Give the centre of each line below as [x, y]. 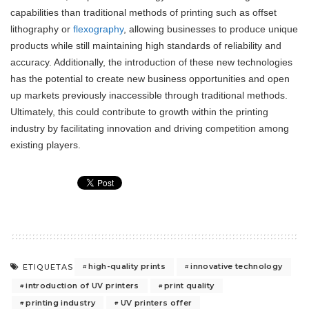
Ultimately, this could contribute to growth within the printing [139, 111]
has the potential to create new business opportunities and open [150, 78]
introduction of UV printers [82, 285]
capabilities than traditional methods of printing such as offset [143, 12]
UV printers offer [156, 302]
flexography [98, 29]
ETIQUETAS [48, 267]
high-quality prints [127, 267]
